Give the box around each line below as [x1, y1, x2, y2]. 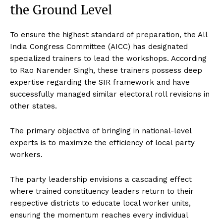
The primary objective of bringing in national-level [10, 126, 191, 135]
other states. [10, 101, 57, 111]
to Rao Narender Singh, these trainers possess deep [10, 65, 202, 75]
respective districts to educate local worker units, [10, 198, 191, 208]
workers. [10, 150, 43, 159]
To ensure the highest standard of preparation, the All [10, 30, 207, 39]
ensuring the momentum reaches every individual [10, 210, 188, 220]
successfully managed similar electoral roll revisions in [10, 89, 210, 99]
